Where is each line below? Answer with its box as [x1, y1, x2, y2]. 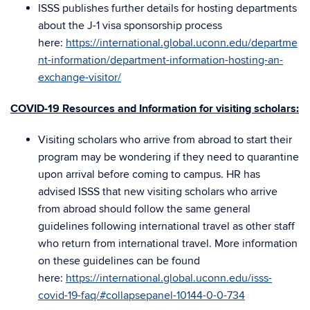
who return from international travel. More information [38, 237, 298, 250]
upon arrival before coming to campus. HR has [38, 167, 260, 181]
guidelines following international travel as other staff [38, 219, 295, 233]
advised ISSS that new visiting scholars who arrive [38, 185, 277, 199]
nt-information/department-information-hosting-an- [38, 53, 283, 67]
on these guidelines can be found [38, 254, 200, 268]
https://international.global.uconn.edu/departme [66, 36, 298, 50]
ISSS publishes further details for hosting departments [38, 1, 297, 15]
